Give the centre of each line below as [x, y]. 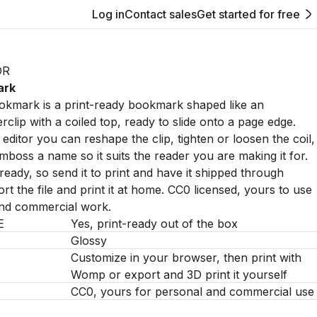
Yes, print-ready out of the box [154, 224]
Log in [108, 14]
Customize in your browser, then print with [186, 258]
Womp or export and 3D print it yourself [179, 275]
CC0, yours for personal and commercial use [192, 292]
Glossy [89, 241]
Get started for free [248, 14]
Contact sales [161, 14]
